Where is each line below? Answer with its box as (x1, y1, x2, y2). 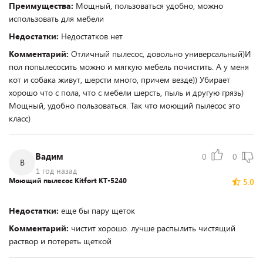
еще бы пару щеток (61, 205, 135, 216)
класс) (9, 113, 31, 124)
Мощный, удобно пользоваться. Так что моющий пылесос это (9, 100, 240, 111)
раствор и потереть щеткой (9, 235, 112, 247)
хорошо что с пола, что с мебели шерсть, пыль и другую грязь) (9, 87, 244, 98)
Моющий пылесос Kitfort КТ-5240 (9, 176, 127, 185)
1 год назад (36, 166, 77, 176)
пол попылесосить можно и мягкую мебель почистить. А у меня (9, 61, 249, 72)
